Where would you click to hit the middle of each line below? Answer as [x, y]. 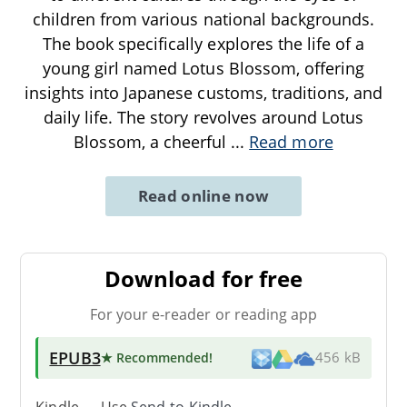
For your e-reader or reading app [203, 314]
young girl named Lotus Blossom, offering [203, 69]
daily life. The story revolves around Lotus [203, 118]
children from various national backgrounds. [203, 20]
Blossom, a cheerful [153, 142]
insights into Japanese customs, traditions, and [203, 93]
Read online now [203, 196]
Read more [291, 142]
